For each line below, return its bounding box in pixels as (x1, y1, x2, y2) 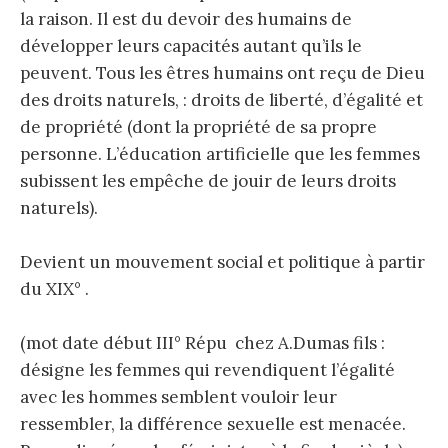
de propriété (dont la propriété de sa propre (20, 115, 377, 138)
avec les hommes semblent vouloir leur (20, 386, 337, 409)
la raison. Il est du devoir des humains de (20, 7, 352, 30)
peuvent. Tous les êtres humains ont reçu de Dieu (20, 61, 425, 84)
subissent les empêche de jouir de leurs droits (20, 169, 396, 192)
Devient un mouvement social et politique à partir (20, 250, 425, 273)
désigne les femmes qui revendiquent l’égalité (20, 359, 395, 382)
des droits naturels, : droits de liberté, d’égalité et (20, 88, 423, 111)
